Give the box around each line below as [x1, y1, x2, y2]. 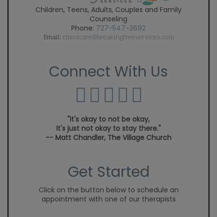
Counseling [90, 14, 127, 24]
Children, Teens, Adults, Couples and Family [35, 5, 182, 15]
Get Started [67, 162, 150, 183]
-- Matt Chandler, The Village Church [46, 133, 171, 143]
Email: [43, 33, 63, 43]
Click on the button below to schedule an [38, 185, 179, 195]
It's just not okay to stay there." [56, 124, 161, 134]
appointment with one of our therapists [41, 194, 176, 204]
